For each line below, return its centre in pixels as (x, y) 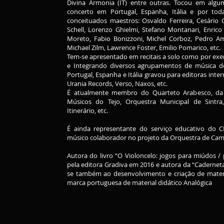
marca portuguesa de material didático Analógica (139, 182)
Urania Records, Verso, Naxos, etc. (117, 83)
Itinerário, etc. (88, 110)
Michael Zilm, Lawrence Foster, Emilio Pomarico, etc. (144, 47)
